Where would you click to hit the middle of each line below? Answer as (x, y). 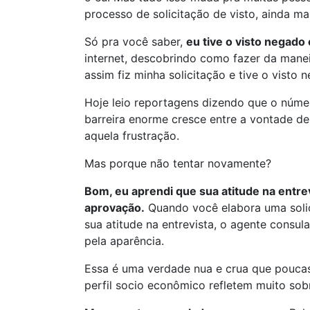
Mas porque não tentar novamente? (178, 163)
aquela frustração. (132, 135)
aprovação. (115, 207)
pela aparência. (124, 240)
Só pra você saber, (135, 41)
